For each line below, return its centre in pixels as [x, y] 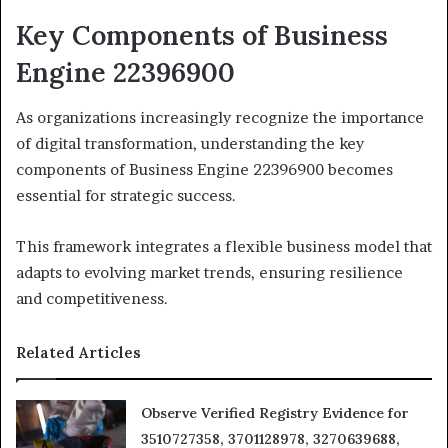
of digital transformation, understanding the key [190, 143]
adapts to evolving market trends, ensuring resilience [209, 272]
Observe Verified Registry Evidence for [275, 412]
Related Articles [78, 352]
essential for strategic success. [126, 195]
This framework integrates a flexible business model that [224, 246]
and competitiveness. [92, 298]
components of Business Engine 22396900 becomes [204, 169]
